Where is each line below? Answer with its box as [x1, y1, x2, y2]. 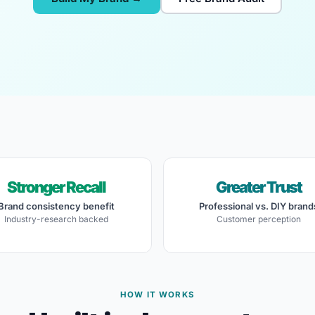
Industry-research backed [4, 214, 108, 224]
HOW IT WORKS [120, 290, 195, 300]
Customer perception [217, 214, 301, 224]
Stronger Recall [7, 178, 105, 196]
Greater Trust [216, 178, 302, 196]
